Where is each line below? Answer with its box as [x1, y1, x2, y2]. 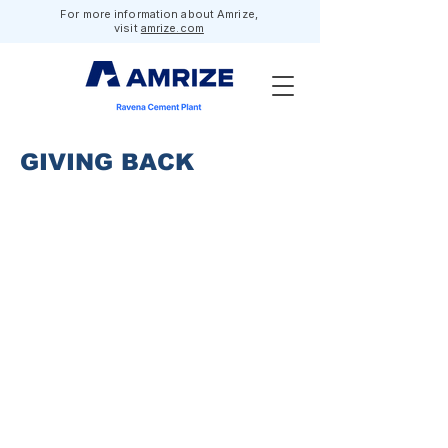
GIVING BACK [20, 149, 194, 175]
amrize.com [140, 21, 204, 35]
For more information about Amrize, [60, 7, 258, 21]
